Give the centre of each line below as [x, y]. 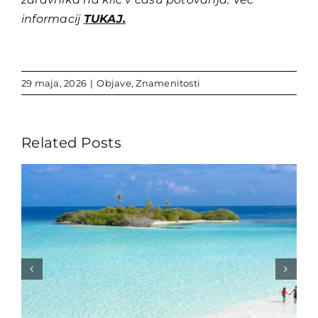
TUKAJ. [105, 18]
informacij [52, 18]
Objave [114, 83]
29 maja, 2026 [54, 83]
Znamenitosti [168, 83]
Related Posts [71, 142]
